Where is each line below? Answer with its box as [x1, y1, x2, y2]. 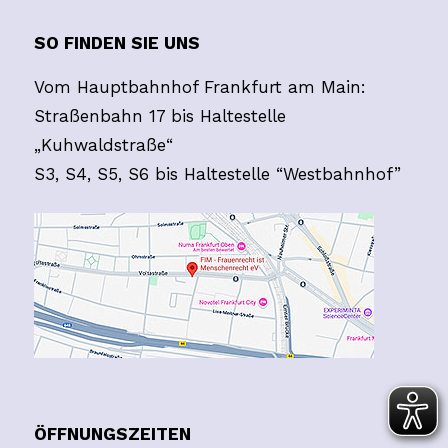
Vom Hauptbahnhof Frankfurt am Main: [33, 76, 366, 97]
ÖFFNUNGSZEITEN [33, 424, 191, 445]
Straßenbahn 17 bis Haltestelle [33, 105, 286, 126]
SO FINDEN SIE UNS [33, 33, 200, 54]
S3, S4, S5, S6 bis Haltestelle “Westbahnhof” [33, 163, 401, 184]
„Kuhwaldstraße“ [33, 134, 173, 155]
